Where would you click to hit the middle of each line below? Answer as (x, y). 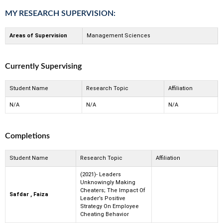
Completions (27, 136)
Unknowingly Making (108, 182)
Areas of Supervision (38, 35)
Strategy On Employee (110, 206)
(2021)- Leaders (101, 174)
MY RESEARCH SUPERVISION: (60, 13)
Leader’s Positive (103, 198)
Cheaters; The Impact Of (113, 190)
